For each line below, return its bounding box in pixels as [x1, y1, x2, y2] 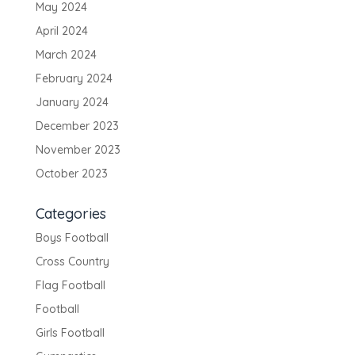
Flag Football [35, 278, 105, 292]
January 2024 [35, 95, 109, 109]
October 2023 [35, 166, 108, 181]
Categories [35, 204, 106, 223]
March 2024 [35, 48, 97, 62]
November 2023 [35, 143, 120, 157]
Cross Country [35, 254, 109, 269]
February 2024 [35, 71, 113, 86]
